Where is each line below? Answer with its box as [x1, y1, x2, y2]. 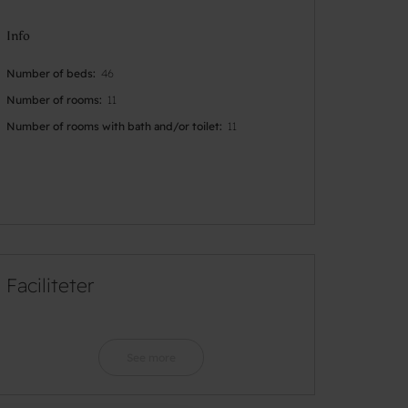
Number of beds [6, 66, 93, 80]
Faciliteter [6, 272, 94, 297]
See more [127, 350, 176, 364]
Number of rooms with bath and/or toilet [6, 118, 219, 133]
